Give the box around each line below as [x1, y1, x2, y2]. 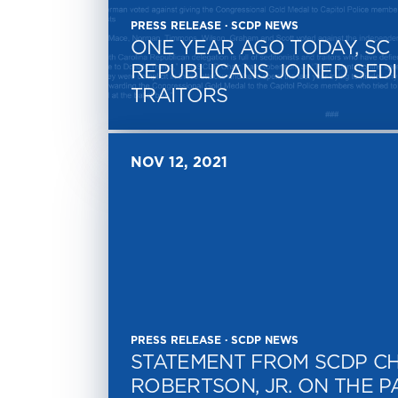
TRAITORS [131, 84, 228, 107]
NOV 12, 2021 [131, 154, 227, 171]
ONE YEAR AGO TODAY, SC [131, 36, 390, 59]
